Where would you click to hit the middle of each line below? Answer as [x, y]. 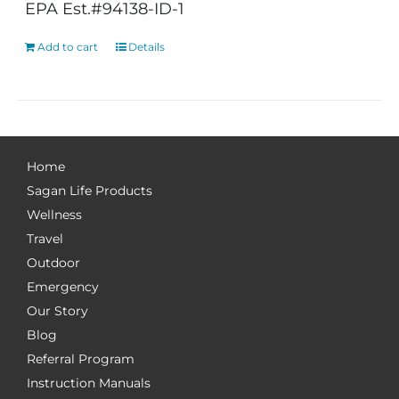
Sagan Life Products [90, 191]
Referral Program [81, 359]
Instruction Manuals [89, 383]
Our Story [57, 311]
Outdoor [53, 263]
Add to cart [68, 47]
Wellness [54, 215]
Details [147, 47]
